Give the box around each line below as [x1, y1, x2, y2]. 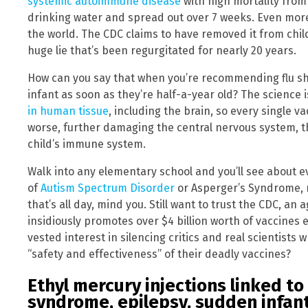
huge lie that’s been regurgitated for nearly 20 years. [27, 43, 296, 57]
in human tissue [27, 104, 109, 118]
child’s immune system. [27, 137, 146, 151]
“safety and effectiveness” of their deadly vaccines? [27, 247, 291, 261]
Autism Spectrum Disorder [41, 181, 175, 195]
